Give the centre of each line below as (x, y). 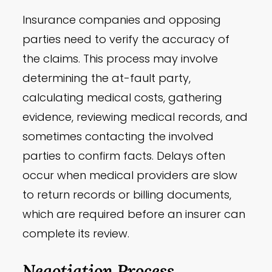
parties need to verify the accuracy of (126, 39)
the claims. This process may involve (121, 59)
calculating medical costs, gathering (123, 98)
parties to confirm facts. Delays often (124, 156)
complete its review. (76, 234)
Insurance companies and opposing (122, 20)
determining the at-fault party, (107, 78)
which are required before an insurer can (134, 214)
